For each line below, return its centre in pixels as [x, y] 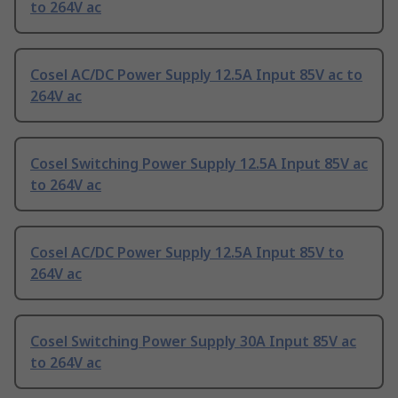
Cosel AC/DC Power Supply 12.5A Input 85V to [187, 253]
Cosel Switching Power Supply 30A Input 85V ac [193, 342]
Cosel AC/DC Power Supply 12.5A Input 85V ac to [196, 75]
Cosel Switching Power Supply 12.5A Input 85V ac [199, 164]
